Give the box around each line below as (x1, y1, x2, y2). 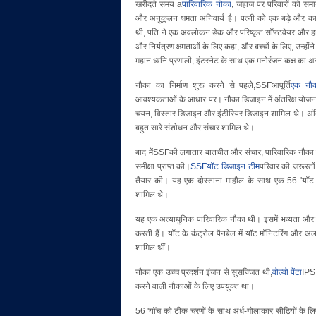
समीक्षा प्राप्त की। (135, 162, 191, 171)
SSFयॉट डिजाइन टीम (190, 162, 260, 171)
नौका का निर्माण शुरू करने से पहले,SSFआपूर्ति (135, 80, 291, 90)
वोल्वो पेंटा (272, 267, 302, 277)
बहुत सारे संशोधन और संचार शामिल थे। (135, 123, 255, 133)
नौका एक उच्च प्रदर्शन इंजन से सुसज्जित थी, (135, 267, 272, 277)
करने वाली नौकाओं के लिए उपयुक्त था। (135, 281, 255, 291)
